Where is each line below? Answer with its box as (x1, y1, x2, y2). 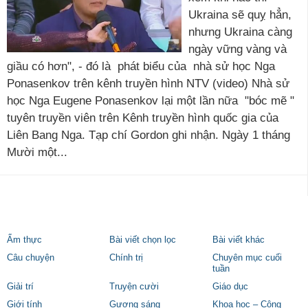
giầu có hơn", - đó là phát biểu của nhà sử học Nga (7, 60, 275, 73)
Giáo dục (212, 282, 248, 291)
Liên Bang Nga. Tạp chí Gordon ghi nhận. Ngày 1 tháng (7, 129, 290, 142)
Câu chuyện (7, 253, 54, 263)
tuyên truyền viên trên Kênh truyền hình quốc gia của (7, 111, 278, 124)
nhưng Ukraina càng (188, 25, 292, 38)
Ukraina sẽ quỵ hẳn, (188, 8, 291, 21)
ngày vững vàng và (188, 43, 287, 56)
